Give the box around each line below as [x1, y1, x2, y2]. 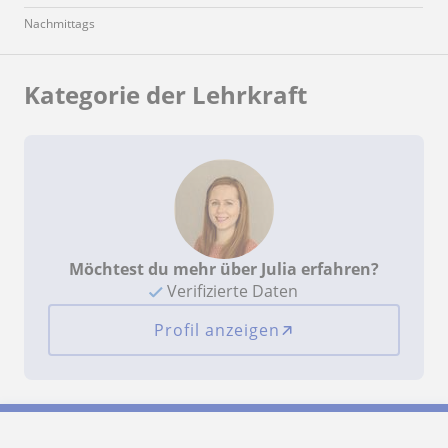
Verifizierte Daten [163, 280, 299, 302]
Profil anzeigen [153, 319, 280, 341]
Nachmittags [24, 15, 95, 32]
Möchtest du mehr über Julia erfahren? [68, 258, 379, 280]
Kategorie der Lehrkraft [24, 78, 307, 111]
